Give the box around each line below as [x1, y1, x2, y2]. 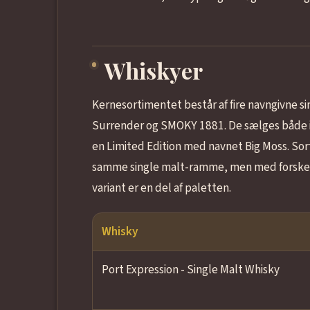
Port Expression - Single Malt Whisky [101, 261, 280, 279]
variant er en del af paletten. [91, 179, 231, 197]
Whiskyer [104, 55, 203, 86]
